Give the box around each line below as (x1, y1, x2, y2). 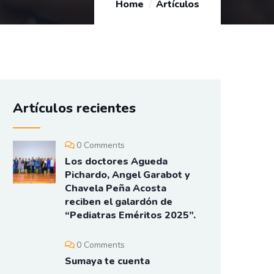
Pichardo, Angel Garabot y (65, 168, 190, 182)
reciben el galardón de (65, 195, 172, 209)
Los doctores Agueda (65, 155, 168, 169)
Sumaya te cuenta (65, 254, 150, 268)
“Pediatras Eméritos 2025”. (65, 209, 196, 223)
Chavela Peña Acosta (65, 182, 166, 196)
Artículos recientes (13, 99, 136, 118)
